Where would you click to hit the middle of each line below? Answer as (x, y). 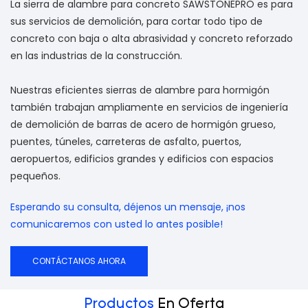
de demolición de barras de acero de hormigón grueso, (143, 124)
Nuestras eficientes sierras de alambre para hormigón (140, 90)
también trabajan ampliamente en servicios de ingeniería (149, 107)
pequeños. (35, 176)
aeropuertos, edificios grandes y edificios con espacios (142, 158)
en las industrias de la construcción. (96, 55)
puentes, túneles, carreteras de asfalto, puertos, (126, 141)
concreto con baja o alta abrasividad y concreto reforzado (152, 38)
